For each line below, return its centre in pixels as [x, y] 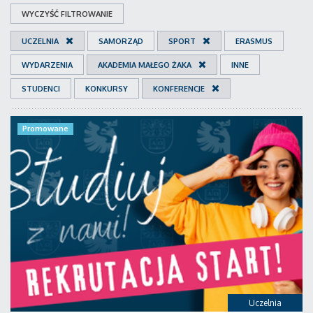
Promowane [45, 129]
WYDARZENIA [47, 65]
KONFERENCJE [179, 89]
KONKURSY [107, 89]
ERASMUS [254, 41]
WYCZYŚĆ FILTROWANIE [67, 14]
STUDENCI [41, 89]
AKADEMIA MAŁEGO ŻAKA [145, 65]
